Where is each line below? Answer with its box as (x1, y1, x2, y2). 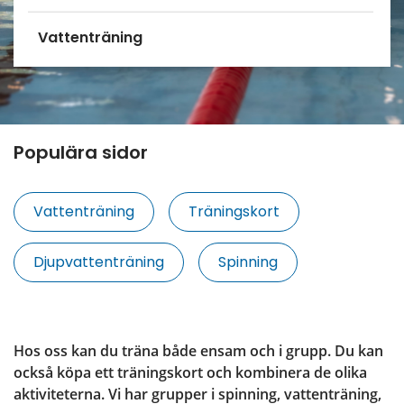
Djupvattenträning (33, 251, 164, 272)
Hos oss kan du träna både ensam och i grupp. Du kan (14, 340, 383, 361)
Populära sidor (14, 140, 148, 166)
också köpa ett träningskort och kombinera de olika (14, 362, 367, 382)
